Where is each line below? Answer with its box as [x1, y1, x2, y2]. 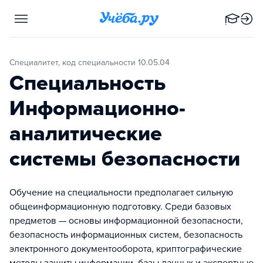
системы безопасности [9, 146, 240, 171]
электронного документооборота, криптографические [9, 243, 242, 255]
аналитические [9, 121, 162, 146]
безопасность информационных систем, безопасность [9, 229, 242, 241]
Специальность [9, 70, 166, 96]
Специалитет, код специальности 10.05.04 [15, 58, 170, 68]
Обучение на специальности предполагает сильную [9, 187, 233, 198]
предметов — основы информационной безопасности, [9, 215, 243, 227]
